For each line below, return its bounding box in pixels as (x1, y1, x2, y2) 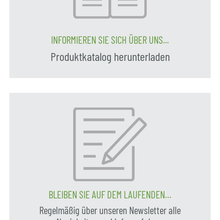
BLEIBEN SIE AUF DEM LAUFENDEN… (49, 188, 171, 200)
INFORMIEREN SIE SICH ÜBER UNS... (51, 33, 169, 46)
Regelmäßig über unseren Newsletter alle (39, 204, 181, 216)
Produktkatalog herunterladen (50, 49, 170, 63)
